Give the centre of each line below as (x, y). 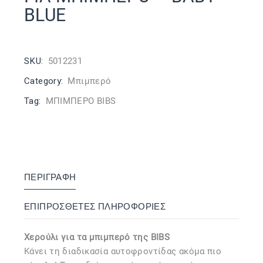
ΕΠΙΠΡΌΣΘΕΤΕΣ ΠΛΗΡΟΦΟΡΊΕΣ (95, 207)
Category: (44, 81)
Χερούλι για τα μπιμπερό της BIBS (98, 237)
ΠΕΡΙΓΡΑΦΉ (50, 177)
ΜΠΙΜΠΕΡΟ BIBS (81, 101)
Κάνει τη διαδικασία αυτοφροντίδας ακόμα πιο (123, 251)
